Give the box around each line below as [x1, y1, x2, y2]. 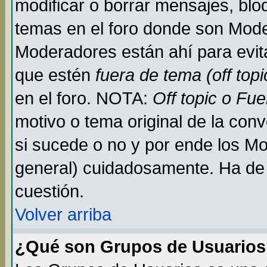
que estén [15, 66, 95, 85]
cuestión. [15, 182, 84, 201]
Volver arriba [15, 205, 111, 224]
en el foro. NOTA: [15, 89, 153, 108]
